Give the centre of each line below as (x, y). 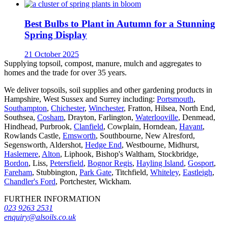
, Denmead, (197, 118)
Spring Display (56, 35)
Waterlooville (157, 118)
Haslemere (21, 154)
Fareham (18, 173)
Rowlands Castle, (33, 136)
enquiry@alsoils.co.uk (40, 217)
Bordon (16, 163)
